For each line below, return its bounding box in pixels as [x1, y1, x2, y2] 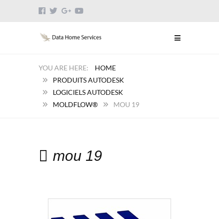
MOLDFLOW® [53, 100, 98, 109]
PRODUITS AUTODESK [53, 76, 124, 84]
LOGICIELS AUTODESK [53, 88, 123, 96]
